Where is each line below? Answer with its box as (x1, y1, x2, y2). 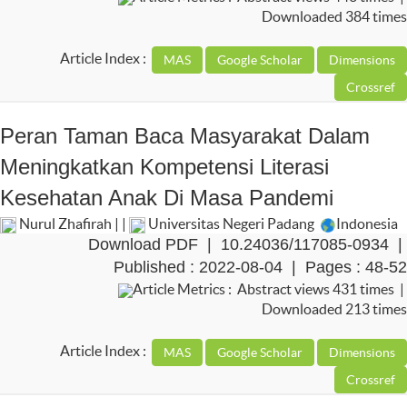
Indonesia (336, 215, 398, 233)
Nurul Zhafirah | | (16, 215, 129, 233)
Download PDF (88, 235, 198, 254)
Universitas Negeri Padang (145, 215, 317, 233)
